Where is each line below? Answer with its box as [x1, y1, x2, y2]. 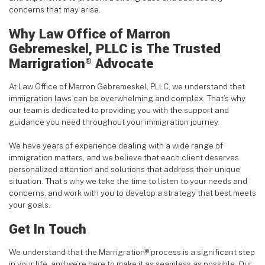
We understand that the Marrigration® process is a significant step [9, 247, 255, 257]
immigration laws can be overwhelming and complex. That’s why [9, 93, 245, 104]
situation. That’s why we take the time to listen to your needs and [9, 176, 247, 186]
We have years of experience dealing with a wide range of [9, 141, 223, 151]
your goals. [9, 200, 50, 210]
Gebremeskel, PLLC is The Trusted [9, 40, 221, 59]
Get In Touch [9, 220, 86, 240]
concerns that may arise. [9, 5, 101, 15]
